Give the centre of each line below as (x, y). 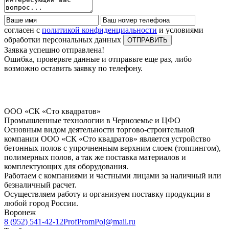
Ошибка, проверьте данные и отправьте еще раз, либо (98, 59)
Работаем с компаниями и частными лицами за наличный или (113, 176)
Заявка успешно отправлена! (54, 50)
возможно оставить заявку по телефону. (73, 68)
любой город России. (41, 203)
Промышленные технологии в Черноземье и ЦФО (92, 121)
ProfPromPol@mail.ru (99, 222)
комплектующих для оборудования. (66, 167)
